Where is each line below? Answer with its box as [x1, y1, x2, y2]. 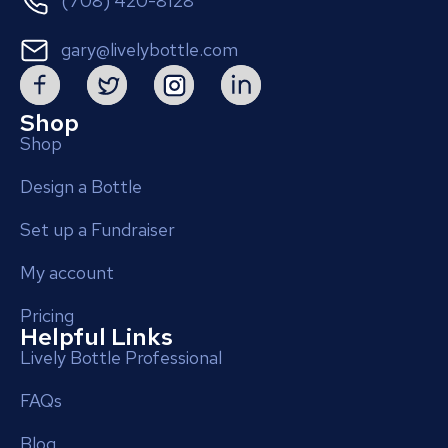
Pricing [20, 303, 74, 327]
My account [20, 260, 114, 284]
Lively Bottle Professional [20, 345, 222, 369]
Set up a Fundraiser [20, 217, 175, 241]
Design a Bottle [20, 174, 142, 198]
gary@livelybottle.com [61, 38, 239, 62]
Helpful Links [20, 320, 173, 352]
